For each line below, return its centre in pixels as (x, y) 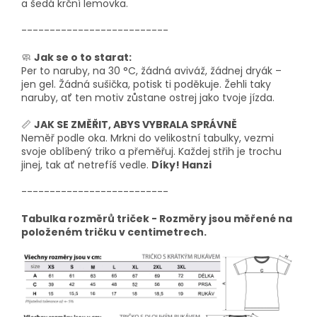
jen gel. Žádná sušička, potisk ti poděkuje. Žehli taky (146, 85)
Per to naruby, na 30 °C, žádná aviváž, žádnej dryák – (151, 71)
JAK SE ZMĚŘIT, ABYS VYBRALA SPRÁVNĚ (136, 125)
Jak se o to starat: (83, 58)
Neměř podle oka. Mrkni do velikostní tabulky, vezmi (148, 138)
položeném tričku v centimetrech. (114, 232)
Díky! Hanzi (183, 165)
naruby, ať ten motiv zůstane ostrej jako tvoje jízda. (148, 98)
